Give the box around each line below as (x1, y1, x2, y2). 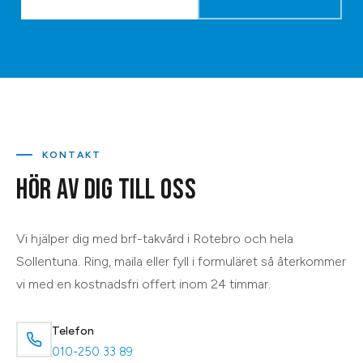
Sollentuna (16, 253, 78, 269)
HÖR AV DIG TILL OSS (16, 172, 197, 207)
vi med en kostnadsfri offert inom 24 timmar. (16, 275, 271, 292)
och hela (241, 230, 293, 246)
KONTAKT (42, 148, 102, 160)
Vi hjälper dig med (16, 230, 121, 246)
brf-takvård (121, 230, 184, 246)
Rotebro (193, 230, 241, 246)
